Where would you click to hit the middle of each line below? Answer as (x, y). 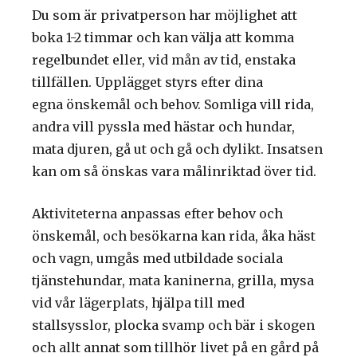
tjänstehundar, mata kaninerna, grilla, (154, 281)
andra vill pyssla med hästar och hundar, (163, 126)
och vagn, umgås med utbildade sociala (157, 259)
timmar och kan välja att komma (188, 37)
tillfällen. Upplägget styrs (115, 82)
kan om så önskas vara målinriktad (146, 171)
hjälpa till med (196, 303)
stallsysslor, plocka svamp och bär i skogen (173, 326)
